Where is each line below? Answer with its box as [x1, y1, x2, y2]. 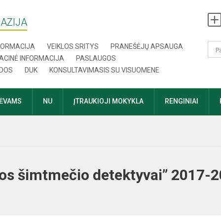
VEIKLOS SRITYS [47, 42, 99, 50]
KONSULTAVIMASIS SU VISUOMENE [49, 66, 160, 74]
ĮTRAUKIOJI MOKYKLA [74, 97, 144, 105]
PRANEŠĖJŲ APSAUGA [110, 42, 184, 50]
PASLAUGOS [76, 54, 116, 62]
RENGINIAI [165, 97, 198, 105]
